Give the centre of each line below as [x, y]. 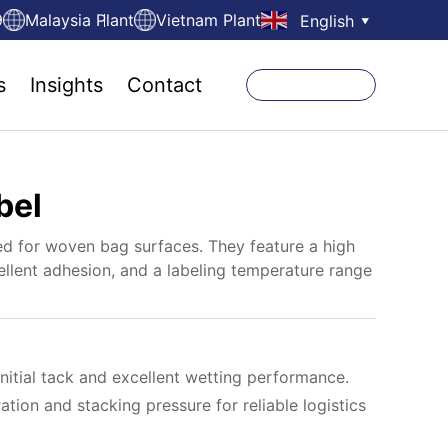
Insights [66, 85]
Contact [164, 85]
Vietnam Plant [209, 20]
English [327, 20]
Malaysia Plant [80, 20]
